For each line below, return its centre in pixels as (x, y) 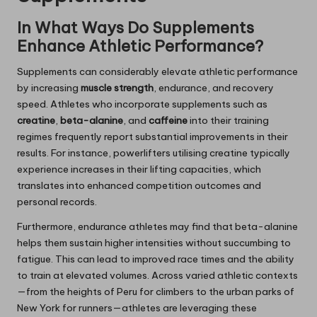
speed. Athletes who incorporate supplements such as (142, 104)
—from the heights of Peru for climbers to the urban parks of (156, 292)
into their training (228, 121)
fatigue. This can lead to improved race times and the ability (156, 259)
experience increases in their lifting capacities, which (139, 169)
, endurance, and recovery (214, 88)
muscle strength (117, 88)
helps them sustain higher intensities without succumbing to (154, 243)
